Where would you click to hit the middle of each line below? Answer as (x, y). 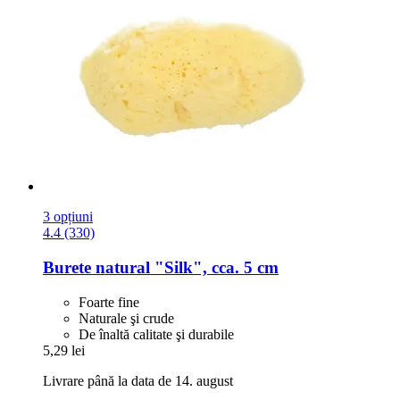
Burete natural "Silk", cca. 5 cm (161, 267)
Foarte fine (109, 302)
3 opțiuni (68, 217)
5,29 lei (64, 350)
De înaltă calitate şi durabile (156, 334)
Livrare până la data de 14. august (138, 380)
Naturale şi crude (126, 318)
